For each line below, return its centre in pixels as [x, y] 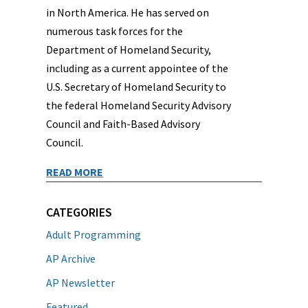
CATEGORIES [79, 212]
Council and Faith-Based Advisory [123, 124]
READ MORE [75, 172]
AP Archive [71, 258]
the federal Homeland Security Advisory [139, 105]
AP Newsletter [81, 283]
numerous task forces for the [115, 31]
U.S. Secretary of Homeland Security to [136, 87]
